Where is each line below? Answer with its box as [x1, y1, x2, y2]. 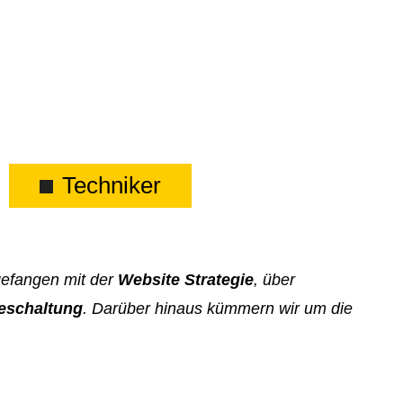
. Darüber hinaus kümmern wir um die [83, 299, 353, 318]
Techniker [62, 172, 161, 198]
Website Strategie [118, 270, 254, 289]
